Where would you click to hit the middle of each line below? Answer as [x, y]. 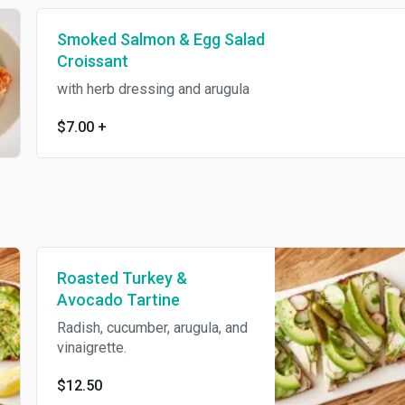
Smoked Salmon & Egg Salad [160, 39]
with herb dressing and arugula [153, 89]
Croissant [92, 61]
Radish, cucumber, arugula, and [152, 328]
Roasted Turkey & [122, 278]
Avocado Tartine [118, 300]
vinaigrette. [91, 348]
